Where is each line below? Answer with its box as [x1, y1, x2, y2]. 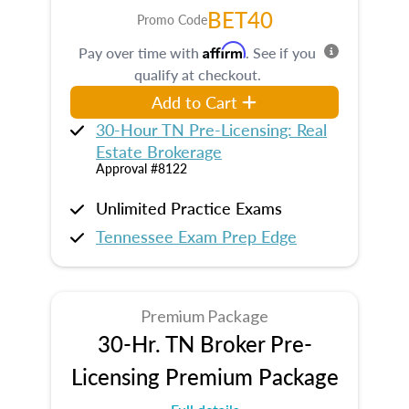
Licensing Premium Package [70, 361, 339, 393]
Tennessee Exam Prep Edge [96, 225, 297, 248]
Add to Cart [152, 89, 238, 113]
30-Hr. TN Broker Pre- [97, 328, 312, 360]
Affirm [203, 40, 246, 59]
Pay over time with [79, 41, 203, 63]
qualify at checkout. [133, 63, 261, 85]
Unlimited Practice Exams [96, 196, 282, 220]
